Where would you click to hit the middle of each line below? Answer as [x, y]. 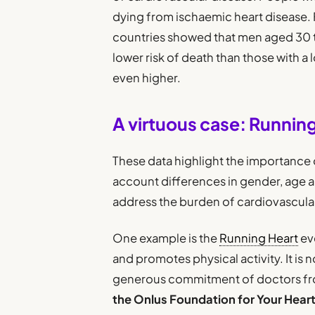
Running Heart [259, 238]
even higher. [147, 77]
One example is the [166, 238]
